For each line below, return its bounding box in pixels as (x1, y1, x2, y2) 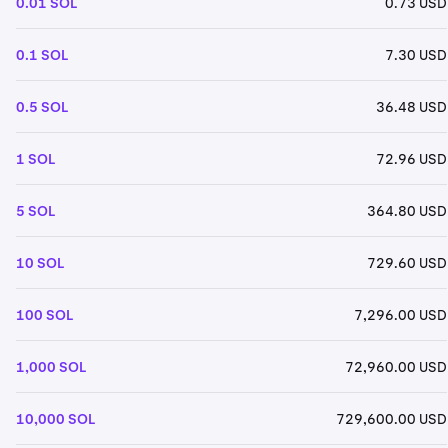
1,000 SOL (16, 357, 86, 376)
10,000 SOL (16, 409, 95, 428)
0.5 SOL (16, 97, 68, 116)
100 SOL (16, 305, 73, 324)
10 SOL (16, 253, 64, 272)
